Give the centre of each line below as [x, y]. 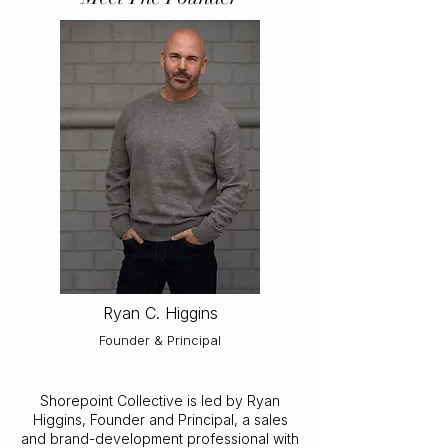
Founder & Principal [160, 340]
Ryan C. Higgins [160, 313]
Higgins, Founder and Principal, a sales [160, 419]
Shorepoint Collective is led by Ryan [160, 400]
